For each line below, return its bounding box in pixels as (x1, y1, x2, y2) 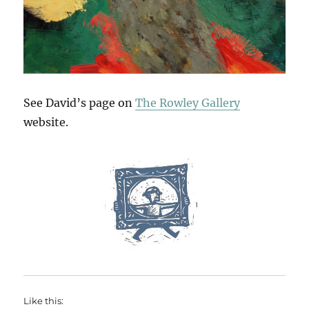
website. (23, 115, 69, 130)
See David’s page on (23, 96, 136, 110)
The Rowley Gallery (135, 96, 241, 110)
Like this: (23, 295, 64, 307)
